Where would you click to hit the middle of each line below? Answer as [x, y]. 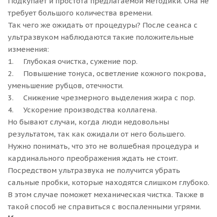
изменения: [28, 49]
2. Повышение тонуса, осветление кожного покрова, [107, 73]
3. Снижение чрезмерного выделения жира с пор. [101, 97]
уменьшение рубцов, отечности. [66, 85]
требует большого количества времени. [80, 13]
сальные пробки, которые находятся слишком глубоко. [108, 182]
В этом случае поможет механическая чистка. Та [96, 194]
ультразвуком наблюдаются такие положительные [101, 37]
